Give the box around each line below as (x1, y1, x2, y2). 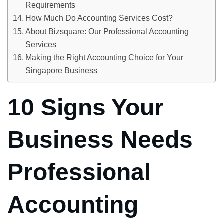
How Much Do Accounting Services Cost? (25, 13, 173, 23)
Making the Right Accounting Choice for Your (25, 53, 184, 62)
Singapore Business (25, 66, 98, 75)
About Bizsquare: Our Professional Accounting (25, 27, 189, 36)
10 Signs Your (7, 94, 164, 121)
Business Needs (7, 126, 193, 153)
